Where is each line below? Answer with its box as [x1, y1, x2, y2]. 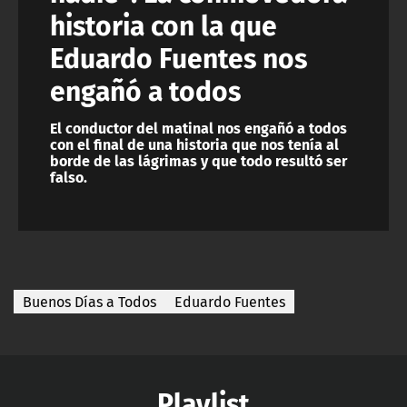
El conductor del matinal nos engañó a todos [50, 116, 347, 140]
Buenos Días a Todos [23, 291, 156, 313]
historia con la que [50, 3, 277, 46]
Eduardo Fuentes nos [50, 35, 307, 79]
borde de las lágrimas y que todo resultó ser [50, 149, 347, 173]
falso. [50, 165, 87, 189]
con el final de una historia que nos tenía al [50, 133, 339, 156]
